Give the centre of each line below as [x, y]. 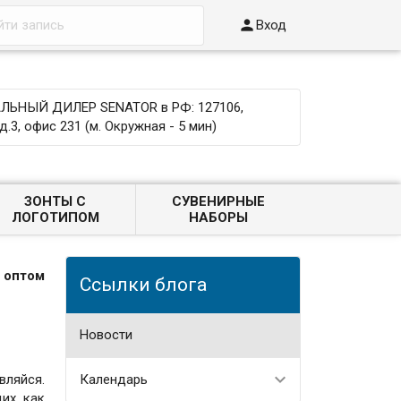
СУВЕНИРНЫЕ [218, 201]
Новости [106, 334]
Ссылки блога [143, 284]
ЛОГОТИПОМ [55, 218]
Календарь [113, 379]
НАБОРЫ [218, 218]
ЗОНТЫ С [55, 201]
